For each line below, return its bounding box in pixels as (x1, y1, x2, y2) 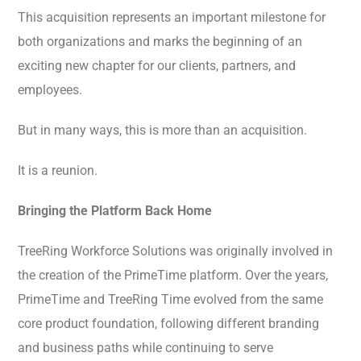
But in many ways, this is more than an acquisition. (18, 122, 307, 139)
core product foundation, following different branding (18, 316, 319, 332)
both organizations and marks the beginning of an (18, 34, 302, 50)
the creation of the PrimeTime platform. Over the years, (18, 268, 328, 284)
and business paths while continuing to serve (18, 340, 273, 356)
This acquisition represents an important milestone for (18, 10, 326, 26)
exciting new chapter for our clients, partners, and (18, 58, 296, 74)
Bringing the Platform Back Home (18, 203, 212, 219)
